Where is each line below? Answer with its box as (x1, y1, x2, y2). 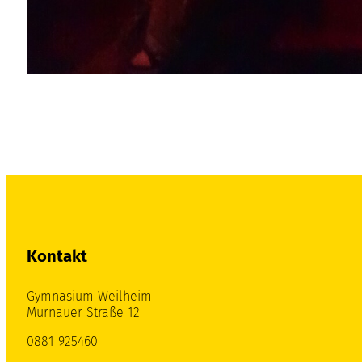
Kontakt (27, 246, 87, 267)
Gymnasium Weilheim (27, 288, 152, 305)
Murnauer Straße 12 (27, 305, 140, 321)
